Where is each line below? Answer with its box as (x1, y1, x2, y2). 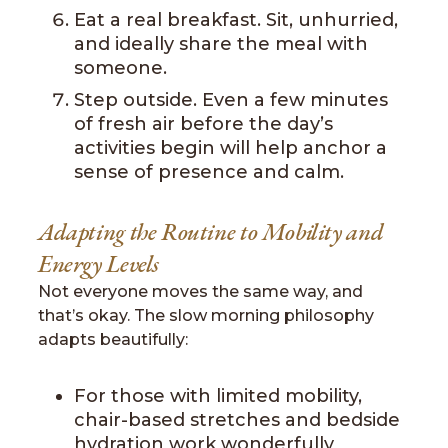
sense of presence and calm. (74, 161, 344, 183)
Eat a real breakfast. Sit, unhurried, (74, 9, 398, 31)
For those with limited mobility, (74, 385, 362, 407)
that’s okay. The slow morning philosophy (38, 306, 374, 325)
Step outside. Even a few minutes (74, 89, 388, 111)
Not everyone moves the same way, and (38, 282, 363, 301)
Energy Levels (38, 248, 160, 280)
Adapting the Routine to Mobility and (38, 216, 384, 248)
